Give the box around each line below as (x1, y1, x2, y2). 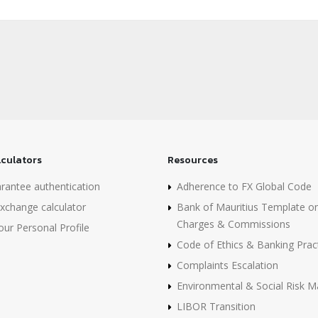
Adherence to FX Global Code (177, 180, 312, 194)
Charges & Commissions (177, 217, 290, 231)
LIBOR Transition (177, 300, 256, 314)
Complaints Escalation (177, 258, 278, 273)
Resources (168, 153, 218, 168)
